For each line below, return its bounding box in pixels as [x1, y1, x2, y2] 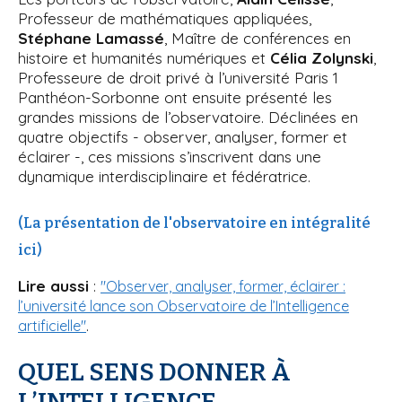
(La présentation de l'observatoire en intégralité [18, 214, 371, 232]
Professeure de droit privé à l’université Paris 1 [18, 67, 338, 87]
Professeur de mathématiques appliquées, [18, 8, 311, 28]
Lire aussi [18, 275, 93, 295]
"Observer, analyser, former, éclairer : [100, 276, 345, 295]
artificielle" [18, 316, 86, 335]
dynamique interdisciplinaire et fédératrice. [18, 166, 310, 186]
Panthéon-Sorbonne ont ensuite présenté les [18, 87, 332, 107]
